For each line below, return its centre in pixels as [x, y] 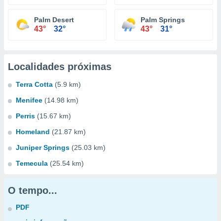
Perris [25, 116]
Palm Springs [163, 20]
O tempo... [33, 190]
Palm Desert [54, 20]
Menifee [29, 100]
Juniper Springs [43, 147]
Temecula [32, 163]
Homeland [33, 132]
